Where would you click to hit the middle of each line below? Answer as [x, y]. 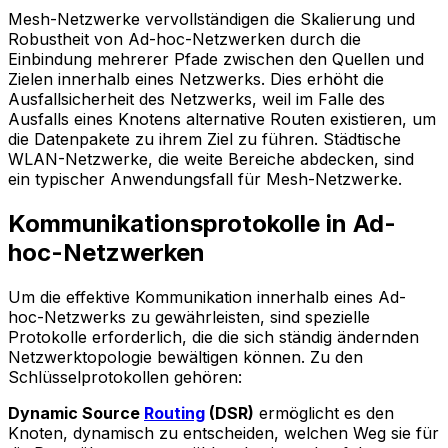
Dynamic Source [76, 413]
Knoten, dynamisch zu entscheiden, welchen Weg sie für [223, 433]
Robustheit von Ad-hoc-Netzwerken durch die [184, 39]
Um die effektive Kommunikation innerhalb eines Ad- [207, 297]
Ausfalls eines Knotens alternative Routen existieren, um [222, 119]
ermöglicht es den [324, 413]
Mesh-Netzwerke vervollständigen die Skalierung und [211, 19]
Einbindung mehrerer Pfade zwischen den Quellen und [216, 59]
